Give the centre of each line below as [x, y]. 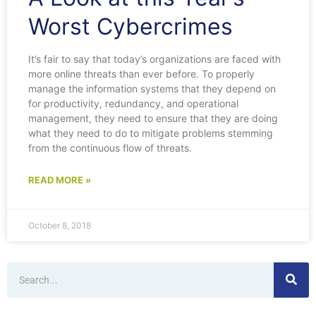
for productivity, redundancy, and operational [133, 103]
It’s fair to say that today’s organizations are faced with [154, 59]
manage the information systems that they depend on [152, 88]
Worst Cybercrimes [130, 26]
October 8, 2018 [60, 225]
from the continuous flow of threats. [110, 147]
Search [23, 268]
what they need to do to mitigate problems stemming [151, 133]
